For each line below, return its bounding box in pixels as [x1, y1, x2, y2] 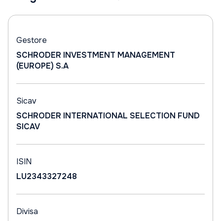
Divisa [16, 206, 38, 217]
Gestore [16, 35, 47, 45]
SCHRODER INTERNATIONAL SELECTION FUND [16, 110, 200, 121]
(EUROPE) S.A [16, 61, 69, 71]
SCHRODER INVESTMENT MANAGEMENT [16, 50, 175, 60]
